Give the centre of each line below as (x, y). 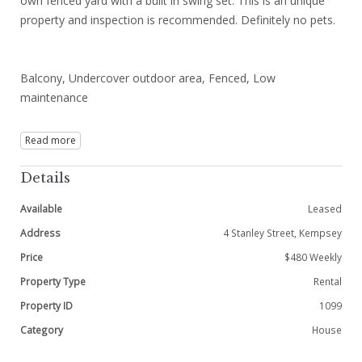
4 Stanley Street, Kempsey (282, 233)
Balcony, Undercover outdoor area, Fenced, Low (148, 78)
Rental (328, 281)
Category (42, 330)
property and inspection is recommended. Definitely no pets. (178, 20)
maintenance (54, 97)
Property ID (46, 305)
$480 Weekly (313, 257)
